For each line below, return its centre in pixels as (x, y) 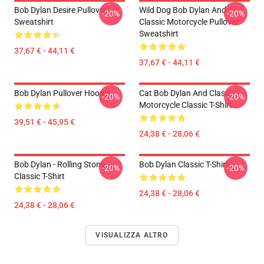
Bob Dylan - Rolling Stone (60, 164)
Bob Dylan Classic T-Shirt (184, 164)
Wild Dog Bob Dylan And (183, 10)
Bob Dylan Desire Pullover (60, 10)
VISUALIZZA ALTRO (132, 235)
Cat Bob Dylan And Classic (187, 93)
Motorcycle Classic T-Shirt (186, 105)
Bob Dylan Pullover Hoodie (62, 93)
